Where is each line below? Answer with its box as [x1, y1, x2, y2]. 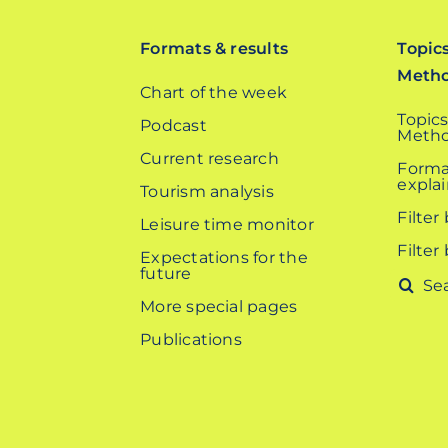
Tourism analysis [140, 182, 274, 201]
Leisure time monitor [140, 215, 314, 234]
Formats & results [140, 39, 289, 58]
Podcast [140, 116, 207, 135]
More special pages [140, 297, 298, 316]
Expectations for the [140, 248, 308, 267]
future [140, 264, 192, 283]
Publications [140, 330, 242, 349]
